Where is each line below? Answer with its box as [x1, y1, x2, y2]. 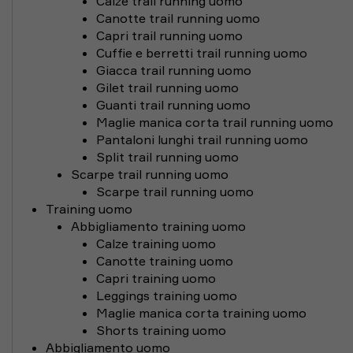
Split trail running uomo [96, 149, 239, 165]
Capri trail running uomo [96, 28, 243, 43]
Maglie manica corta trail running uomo [96, 114, 333, 130]
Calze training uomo [96, 236, 216, 251]
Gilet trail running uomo [96, 80, 239, 95]
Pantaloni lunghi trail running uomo [96, 132, 308, 147]
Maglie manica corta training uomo [96, 305, 307, 321]
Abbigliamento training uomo [71, 218, 246, 234]
